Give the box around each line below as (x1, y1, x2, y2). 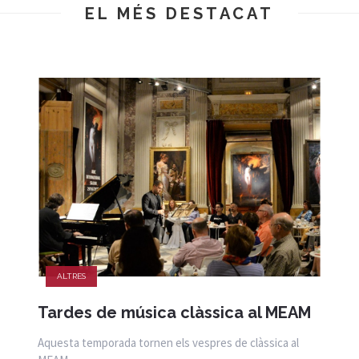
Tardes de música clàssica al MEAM (37, 303, 311, 323)
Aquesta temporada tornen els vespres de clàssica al (37, 335, 299, 351)
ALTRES (56, 272, 86, 281)
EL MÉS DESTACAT (84, 4, 274, 24)
